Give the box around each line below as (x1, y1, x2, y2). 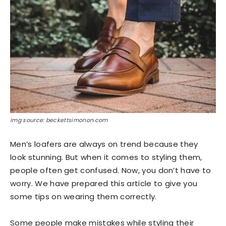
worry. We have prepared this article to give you (10, 178, 198, 189)
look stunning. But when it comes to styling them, (10, 151, 202, 162)
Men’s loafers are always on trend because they (10, 138, 198, 149)
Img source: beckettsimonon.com (10, 116, 108, 124)
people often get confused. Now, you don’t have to (10, 164, 211, 176)
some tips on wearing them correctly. (10, 191, 157, 202)
